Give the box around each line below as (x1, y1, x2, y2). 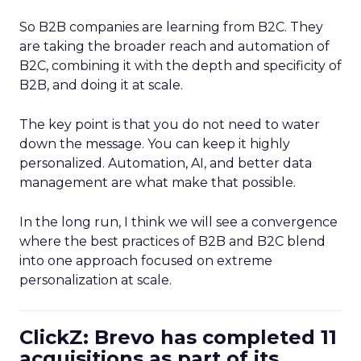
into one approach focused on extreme (19, 253, 272, 268)
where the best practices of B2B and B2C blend (19, 234, 326, 249)
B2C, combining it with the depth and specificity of (19, 58, 342, 73)
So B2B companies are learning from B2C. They (19, 19, 323, 35)
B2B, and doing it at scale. (19, 77, 183, 93)
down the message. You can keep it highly (19, 136, 290, 151)
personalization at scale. (19, 272, 172, 288)
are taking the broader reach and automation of (19, 39, 330, 54)
